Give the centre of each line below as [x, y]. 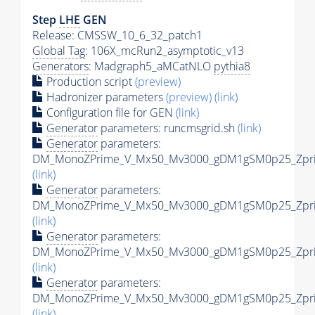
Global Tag [59, 50]
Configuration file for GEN [110, 112]
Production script [89, 81]
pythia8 [232, 66]
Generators [60, 66]
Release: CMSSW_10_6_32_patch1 [117, 35]
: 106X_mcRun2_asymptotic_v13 [165, 50]
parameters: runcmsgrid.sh [168, 128]
